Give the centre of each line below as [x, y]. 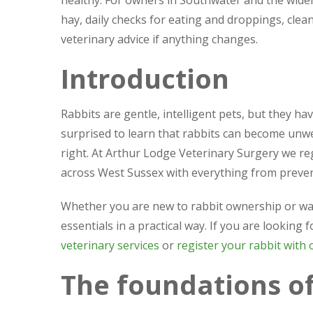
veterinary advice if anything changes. [159, 39]
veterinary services [110, 245]
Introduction [145, 78]
